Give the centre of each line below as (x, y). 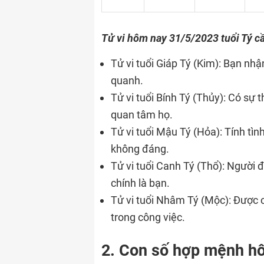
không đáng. (140, 149)
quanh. (127, 80)
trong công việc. (148, 217)
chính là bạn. (140, 183)
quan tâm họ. (142, 115)
